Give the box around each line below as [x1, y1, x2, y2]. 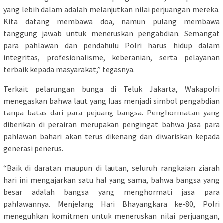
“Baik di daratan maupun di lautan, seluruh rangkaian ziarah [3, 162, 220, 173]
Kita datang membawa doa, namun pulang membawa [3, 16, 220, 26]
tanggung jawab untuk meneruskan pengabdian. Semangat [3, 28, 220, 38]
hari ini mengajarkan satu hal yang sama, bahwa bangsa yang [3, 174, 220, 185]
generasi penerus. [3, 143, 63, 153]
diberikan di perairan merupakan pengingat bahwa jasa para [3, 119, 220, 129]
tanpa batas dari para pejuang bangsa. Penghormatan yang [3, 107, 220, 117]
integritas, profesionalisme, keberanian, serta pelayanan [3, 52, 220, 62]
